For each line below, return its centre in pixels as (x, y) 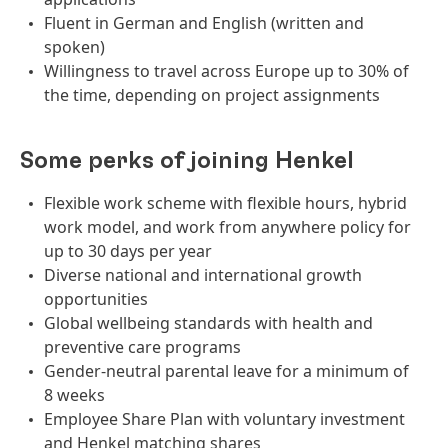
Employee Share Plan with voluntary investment (224, 419)
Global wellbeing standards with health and (208, 323)
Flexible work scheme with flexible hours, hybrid (225, 203)
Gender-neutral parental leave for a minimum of (226, 371)
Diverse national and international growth (203, 275)
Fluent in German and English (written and (204, 23)
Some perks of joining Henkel (187, 161)
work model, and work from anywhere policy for (227, 227)
